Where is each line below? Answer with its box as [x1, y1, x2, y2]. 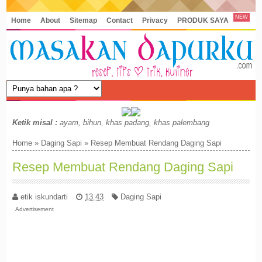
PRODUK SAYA [177, 16, 229, 24]
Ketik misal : [12, 118, 58, 127]
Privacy [142, 16, 168, 24]
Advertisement [15, 205, 54, 212]
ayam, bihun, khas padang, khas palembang [57, 118, 210, 127]
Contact [106, 16, 133, 24]
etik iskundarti [20, 192, 68, 201]
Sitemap [70, 16, 98, 24]
